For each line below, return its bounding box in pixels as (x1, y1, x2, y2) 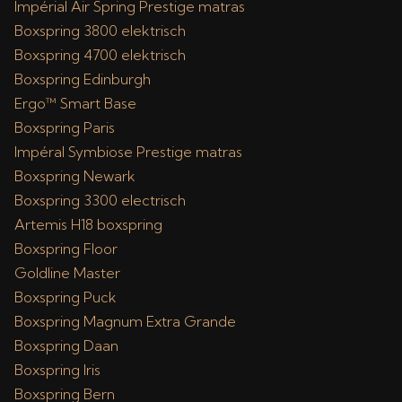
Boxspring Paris (14, 118, 115, 136)
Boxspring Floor (14, 240, 118, 258)
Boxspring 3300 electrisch (14, 191, 186, 209)
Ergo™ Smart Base (14, 94, 136, 112)
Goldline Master (14, 264, 120, 282)
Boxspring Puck (14, 288, 117, 306)
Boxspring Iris (14, 361, 100, 379)
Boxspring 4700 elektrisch (14, 46, 186, 64)
